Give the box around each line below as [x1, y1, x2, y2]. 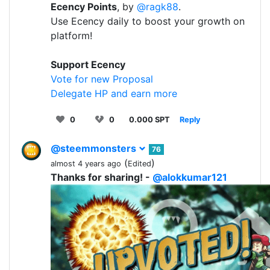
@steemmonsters [51, 142, 139, 154]
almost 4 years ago [51, 159, 121, 168]
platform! [51, 29, 92, 42]
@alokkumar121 [152, 171, 227, 183]
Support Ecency [51, 58, 125, 71]
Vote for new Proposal [51, 72, 153, 85]
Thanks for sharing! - [51, 171, 152, 183]
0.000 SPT [129, 115, 170, 124]
